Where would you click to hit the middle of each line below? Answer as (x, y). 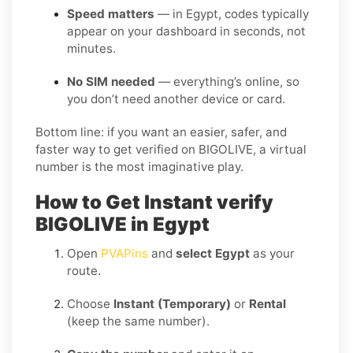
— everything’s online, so (227, 81)
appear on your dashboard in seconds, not (186, 31)
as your (272, 253)
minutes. (91, 48)
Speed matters (111, 13)
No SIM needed (111, 81)
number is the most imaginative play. (139, 166)
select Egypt (213, 253)
